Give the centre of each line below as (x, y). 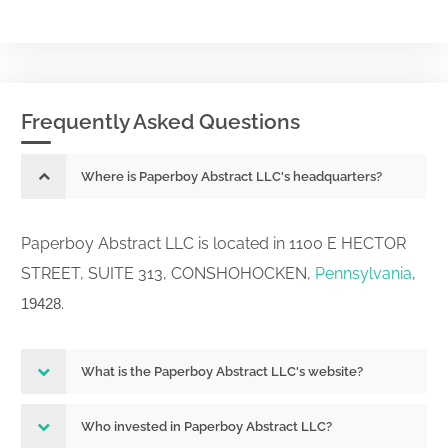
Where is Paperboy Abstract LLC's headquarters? (231, 176)
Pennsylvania (363, 273)
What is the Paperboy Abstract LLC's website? (222, 371)
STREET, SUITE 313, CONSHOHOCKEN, (168, 273)
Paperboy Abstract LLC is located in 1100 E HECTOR (213, 243)
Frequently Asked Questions (160, 121)
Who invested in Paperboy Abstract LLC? (206, 426)
